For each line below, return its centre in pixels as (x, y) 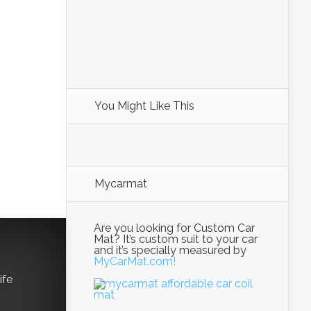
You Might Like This (144, 106)
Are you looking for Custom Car (174, 228)
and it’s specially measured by (170, 250)
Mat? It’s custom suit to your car (176, 239)
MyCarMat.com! (135, 261)
